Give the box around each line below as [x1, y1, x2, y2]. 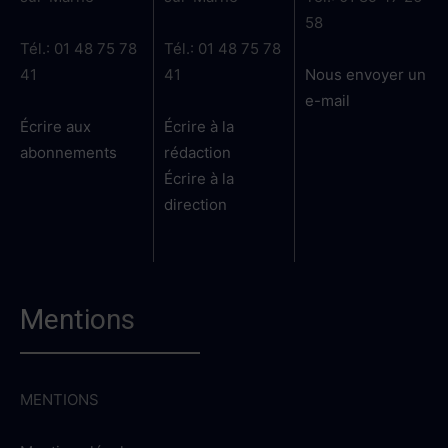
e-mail [304, 91, 350, 111]
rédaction [164, 143, 236, 163]
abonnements [20, 143, 125, 163]
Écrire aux [20, 117, 91, 137]
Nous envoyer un [304, 65, 426, 85]
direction [164, 195, 228, 215]
